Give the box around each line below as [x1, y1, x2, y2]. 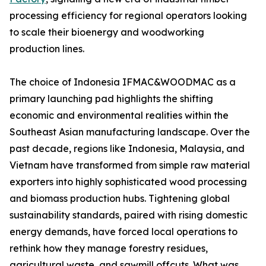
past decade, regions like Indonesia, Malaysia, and [9, 142, 245, 154]
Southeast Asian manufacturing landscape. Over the [9, 126, 250, 138]
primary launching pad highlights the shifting [9, 93, 213, 104]
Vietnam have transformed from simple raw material [9, 159, 250, 171]
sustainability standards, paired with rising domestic [9, 209, 248, 221]
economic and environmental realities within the [9, 109, 229, 121]
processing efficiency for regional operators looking [9, 9, 247, 21]
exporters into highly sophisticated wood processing [9, 176, 247, 188]
